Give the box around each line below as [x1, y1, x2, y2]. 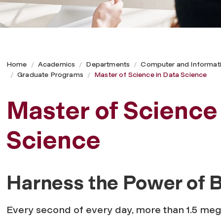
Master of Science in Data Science [94, 70, 207, 79]
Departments [86, 60, 130, 69]
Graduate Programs [17, 70, 83, 79]
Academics [37, 60, 75, 69]
